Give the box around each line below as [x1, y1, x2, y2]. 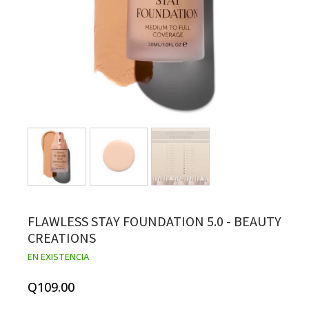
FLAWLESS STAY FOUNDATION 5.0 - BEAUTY [28, 212, 281, 230]
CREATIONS [28, 229, 96, 247]
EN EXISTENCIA [28, 250, 89, 263]
